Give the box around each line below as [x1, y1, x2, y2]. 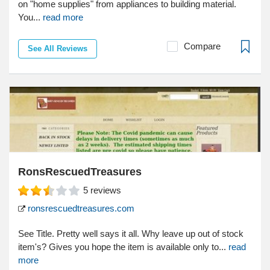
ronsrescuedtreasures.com [25, 203, 134, 214]
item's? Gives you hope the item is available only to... [18, 242, 228, 253]
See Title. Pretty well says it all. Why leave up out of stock [18, 228, 243, 239]
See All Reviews [28, 44, 87, 54]
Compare [184, 41, 221, 52]
